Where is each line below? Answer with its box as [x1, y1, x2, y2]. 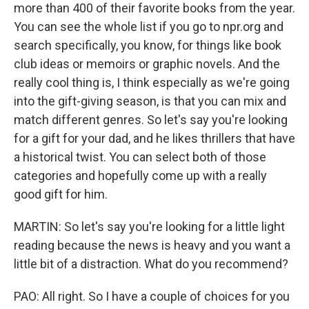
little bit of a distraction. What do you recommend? [14, 257, 288, 271]
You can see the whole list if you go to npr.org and [14, 19, 283, 34]
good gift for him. [14, 187, 108, 201]
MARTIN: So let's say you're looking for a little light [14, 219, 285, 234]
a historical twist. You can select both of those [14, 150, 266, 164]
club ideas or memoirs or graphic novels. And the [14, 57, 280, 71]
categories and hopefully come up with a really [14, 168, 267, 183]
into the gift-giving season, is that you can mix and [14, 94, 286, 108]
